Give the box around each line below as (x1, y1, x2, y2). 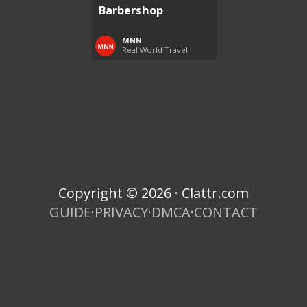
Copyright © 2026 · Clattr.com (58, 184, 249, 203)
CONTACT (194, 203, 258, 222)
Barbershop (99, 1, 164, 18)
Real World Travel (122, 44, 188, 55)
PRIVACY (95, 203, 148, 222)
